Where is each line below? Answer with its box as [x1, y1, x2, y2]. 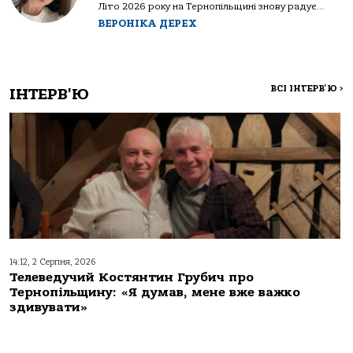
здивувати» [9, 300, 88, 315]
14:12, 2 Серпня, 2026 [9, 257, 96, 268]
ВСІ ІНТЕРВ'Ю [270, 84, 340, 95]
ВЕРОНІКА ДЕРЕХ [98, 17, 197, 30]
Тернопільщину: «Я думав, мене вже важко [9, 285, 300, 300]
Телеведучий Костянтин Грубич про [9, 270, 254, 285]
